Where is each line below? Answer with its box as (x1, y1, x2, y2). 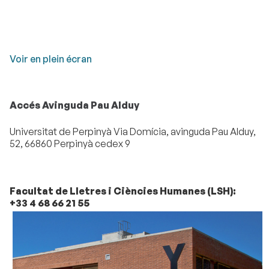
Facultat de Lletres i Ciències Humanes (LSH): (10, 184, 236, 197)
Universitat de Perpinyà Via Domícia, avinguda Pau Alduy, (10, 125, 256, 138)
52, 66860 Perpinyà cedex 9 (10, 138, 130, 150)
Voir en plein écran (10, 53, 92, 65)
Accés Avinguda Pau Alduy (10, 99, 139, 112)
